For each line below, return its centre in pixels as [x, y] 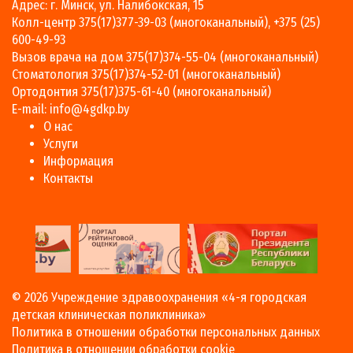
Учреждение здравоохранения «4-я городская [179, 297]
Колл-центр [45, 22]
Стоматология [52, 74]
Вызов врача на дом [69, 57]
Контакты [68, 178]
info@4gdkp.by [89, 109]
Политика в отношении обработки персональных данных [166, 332]
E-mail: [31, 109]
